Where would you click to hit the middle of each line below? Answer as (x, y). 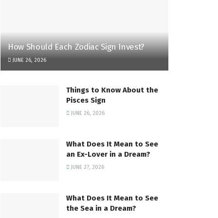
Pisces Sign (86, 100)
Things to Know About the (112, 90)
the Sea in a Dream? (101, 209)
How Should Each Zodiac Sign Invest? (76, 47)
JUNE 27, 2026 (87, 167)
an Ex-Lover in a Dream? (108, 154)
